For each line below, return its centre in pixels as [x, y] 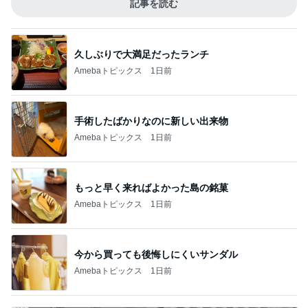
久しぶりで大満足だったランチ [142, 54]
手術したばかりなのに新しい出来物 [151, 121]
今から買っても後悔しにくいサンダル [156, 254]
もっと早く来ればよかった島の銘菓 [151, 187]
